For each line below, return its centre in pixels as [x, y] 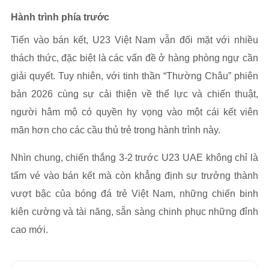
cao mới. [29, 230]
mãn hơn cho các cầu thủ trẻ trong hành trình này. [116, 130]
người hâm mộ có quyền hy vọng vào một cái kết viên [134, 112]
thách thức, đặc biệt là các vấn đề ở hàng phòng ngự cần [134, 58]
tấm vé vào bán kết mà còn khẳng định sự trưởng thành [134, 176]
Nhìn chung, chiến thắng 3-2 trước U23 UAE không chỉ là [134, 158]
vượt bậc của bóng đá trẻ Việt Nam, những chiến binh [134, 194]
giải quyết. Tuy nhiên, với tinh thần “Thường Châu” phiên [134, 76]
